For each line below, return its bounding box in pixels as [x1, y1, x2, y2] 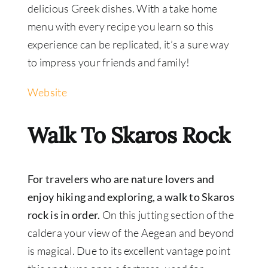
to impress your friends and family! [27, 56, 190, 69]
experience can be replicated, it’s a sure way [27, 38, 230, 51]
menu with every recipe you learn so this [27, 20, 214, 33]
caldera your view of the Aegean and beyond [27, 226, 234, 240]
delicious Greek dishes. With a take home [27, 2, 218, 16]
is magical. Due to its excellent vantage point [27, 244, 231, 258]
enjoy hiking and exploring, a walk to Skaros [27, 190, 234, 204]
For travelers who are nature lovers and [27, 172, 215, 186]
